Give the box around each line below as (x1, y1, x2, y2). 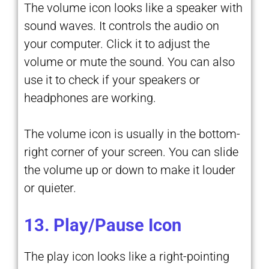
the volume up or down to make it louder (24, 162, 235, 177)
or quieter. (24, 180, 76, 195)
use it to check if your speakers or (24, 72, 200, 87)
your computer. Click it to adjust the (24, 36, 210, 51)
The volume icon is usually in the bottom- (24, 126, 240, 141)
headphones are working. (24, 90, 156, 105)
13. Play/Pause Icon (24, 214, 181, 235)
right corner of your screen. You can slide (24, 144, 238, 159)
